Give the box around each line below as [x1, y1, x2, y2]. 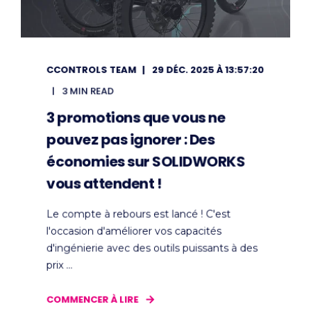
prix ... [46, 258, 73, 271]
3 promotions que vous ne [46, 107, 226, 128]
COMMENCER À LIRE [46, 292, 139, 306]
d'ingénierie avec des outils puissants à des [46, 241, 258, 255]
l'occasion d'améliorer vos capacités [46, 224, 221, 237]
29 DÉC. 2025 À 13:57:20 [151, 62, 264, 76]
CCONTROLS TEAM [46, 62, 137, 76]
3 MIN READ [62, 84, 114, 98]
